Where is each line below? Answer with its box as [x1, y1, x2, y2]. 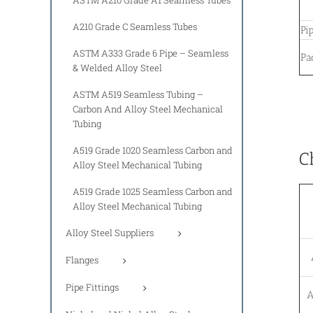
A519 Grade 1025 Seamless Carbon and [73, 184, 233, 198]
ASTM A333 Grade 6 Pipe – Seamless [73, 46, 228, 59]
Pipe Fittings [66, 280, 119, 293]
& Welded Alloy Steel [73, 61, 162, 74]
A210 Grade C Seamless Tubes [73, 20, 197, 33]
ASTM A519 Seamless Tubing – [73, 87, 203, 101]
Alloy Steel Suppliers [66, 226, 154, 239]
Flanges [66, 253, 99, 266]
